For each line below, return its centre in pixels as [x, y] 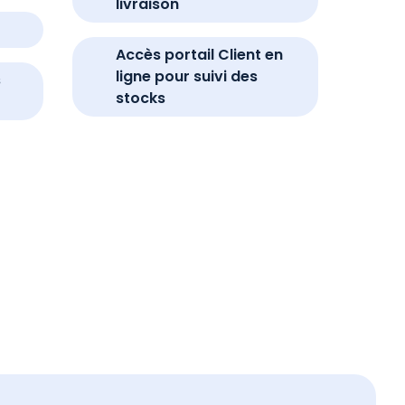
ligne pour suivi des [187, 76]
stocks [141, 98]
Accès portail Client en [199, 54]
